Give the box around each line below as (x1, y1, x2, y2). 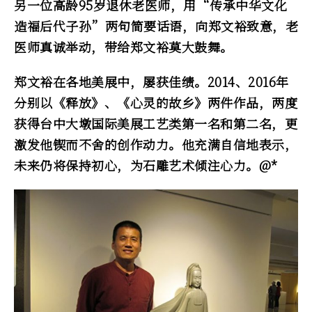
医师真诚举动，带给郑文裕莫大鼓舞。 (14, 38, 233, 56)
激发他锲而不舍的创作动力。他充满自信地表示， (14, 135, 297, 153)
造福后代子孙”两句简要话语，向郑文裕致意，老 (14, 17, 298, 35)
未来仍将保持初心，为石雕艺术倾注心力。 (14, 156, 259, 174)
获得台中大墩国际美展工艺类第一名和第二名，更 (14, 114, 297, 132)
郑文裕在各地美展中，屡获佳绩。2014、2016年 (14, 72, 289, 91)
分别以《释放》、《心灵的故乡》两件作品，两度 (14, 93, 297, 111)
